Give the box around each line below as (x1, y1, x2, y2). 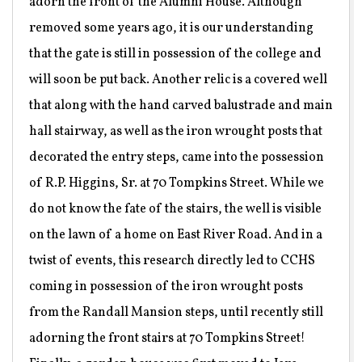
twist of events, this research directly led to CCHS (29, 251, 315, 270)
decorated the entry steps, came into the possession (29, 148, 324, 166)
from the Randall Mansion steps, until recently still (29, 303, 323, 322)
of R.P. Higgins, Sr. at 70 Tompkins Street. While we (29, 174, 324, 192)
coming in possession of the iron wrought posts (29, 277, 303, 296)
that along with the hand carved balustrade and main (29, 96, 333, 115)
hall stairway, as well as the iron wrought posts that (29, 122, 322, 141)
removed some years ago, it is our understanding (29, 19, 314, 37)
